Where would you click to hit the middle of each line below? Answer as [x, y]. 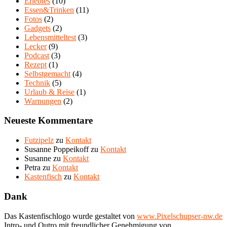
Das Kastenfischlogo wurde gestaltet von [70, 216]
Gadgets [37, 28]
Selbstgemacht [47, 73]
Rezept [35, 64]
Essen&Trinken [49, 10]
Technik [37, 83]
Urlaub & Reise [49, 92]
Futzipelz [39, 140]
